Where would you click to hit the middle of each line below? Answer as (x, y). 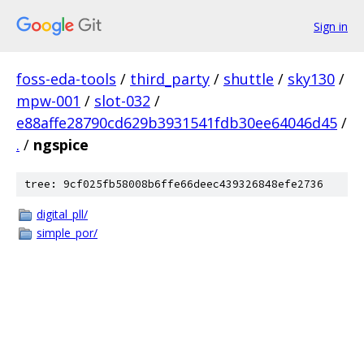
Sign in (331, 26)
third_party (170, 79)
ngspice (61, 145)
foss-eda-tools (66, 79)
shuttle (249, 79)
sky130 (311, 79)
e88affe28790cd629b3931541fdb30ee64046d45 (177, 123)
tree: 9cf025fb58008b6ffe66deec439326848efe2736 (174, 184)
